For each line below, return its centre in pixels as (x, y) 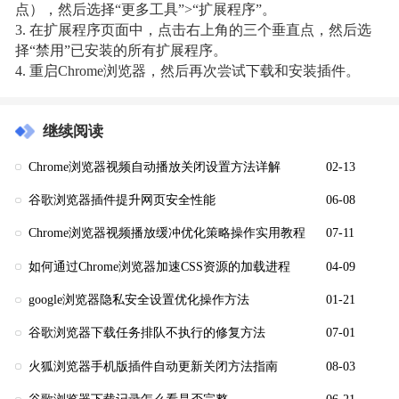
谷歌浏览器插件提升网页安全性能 (122, 199)
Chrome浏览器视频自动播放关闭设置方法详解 (155, 167)
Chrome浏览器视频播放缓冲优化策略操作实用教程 (167, 233)
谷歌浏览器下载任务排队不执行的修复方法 (147, 333)
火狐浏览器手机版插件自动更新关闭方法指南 (154, 366)
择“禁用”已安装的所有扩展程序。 (122, 51)
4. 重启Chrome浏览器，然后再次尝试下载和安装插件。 (188, 72)
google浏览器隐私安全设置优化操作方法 (139, 299)
